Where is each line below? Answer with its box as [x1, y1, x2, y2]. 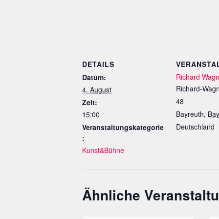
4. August [82, 85, 111, 94]
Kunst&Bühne [82, 145, 124, 155]
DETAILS [82, 59, 114, 69]
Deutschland [176, 122, 215, 131]
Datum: [82, 72, 106, 82]
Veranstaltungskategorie [82, 122, 164, 132]
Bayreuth [176, 109, 204, 119]
